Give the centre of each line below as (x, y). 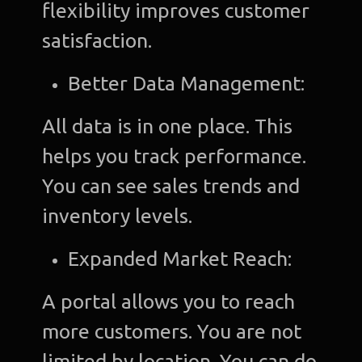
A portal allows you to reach (169, 302)
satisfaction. (97, 41)
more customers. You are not (172, 332)
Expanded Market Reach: (183, 259)
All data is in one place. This (168, 126)
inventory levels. (118, 216)
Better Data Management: (189, 84)
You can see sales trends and (171, 186)
